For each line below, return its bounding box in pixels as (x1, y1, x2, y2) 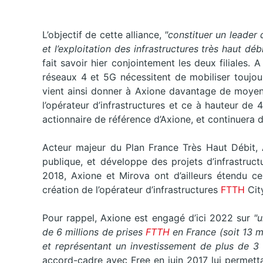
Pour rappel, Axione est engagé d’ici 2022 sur (42, 212, 254, 224)
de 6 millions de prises (42, 226, 143, 238)
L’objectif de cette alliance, (42, 29, 161, 41)
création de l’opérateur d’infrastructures (42, 184, 218, 196)
